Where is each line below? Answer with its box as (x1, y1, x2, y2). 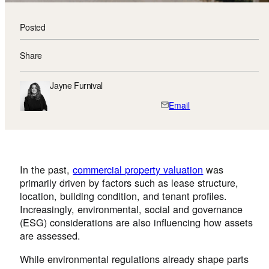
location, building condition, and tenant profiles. (20, 189, 228, 204)
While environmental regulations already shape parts (20, 251, 249, 266)
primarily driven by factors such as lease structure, (20, 175, 239, 190)
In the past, (20, 162, 73, 177)
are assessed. (20, 228, 81, 243)
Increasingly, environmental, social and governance (20, 202, 243, 217)
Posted (20, 21, 46, 34)
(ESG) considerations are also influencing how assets (20, 215, 253, 230)
